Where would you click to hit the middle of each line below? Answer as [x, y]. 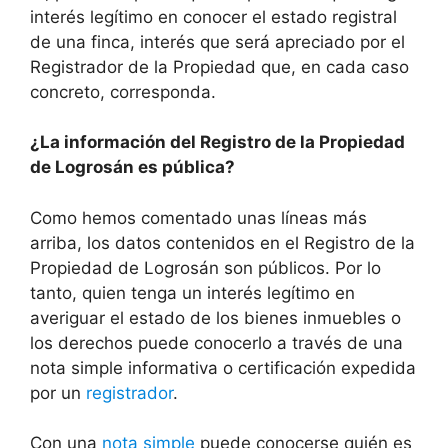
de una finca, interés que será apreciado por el [217, 41]
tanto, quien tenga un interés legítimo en [192, 292]
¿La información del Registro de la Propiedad [217, 142]
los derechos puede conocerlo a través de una [216, 342]
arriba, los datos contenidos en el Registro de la [222, 242]
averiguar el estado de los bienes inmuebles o [215, 317]
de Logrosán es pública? [132, 167]
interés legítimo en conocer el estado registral [213, 16]
